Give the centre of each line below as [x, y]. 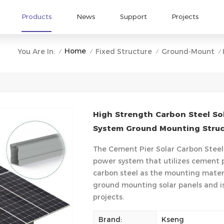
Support [133, 17]
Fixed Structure [123, 51]
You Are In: [36, 51]
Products [37, 17]
